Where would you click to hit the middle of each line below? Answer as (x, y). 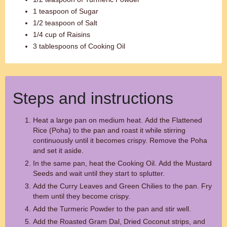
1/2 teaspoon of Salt (65, 23)
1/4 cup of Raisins (62, 34)
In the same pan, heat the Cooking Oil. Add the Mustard (122, 163)
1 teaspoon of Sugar (66, 11)
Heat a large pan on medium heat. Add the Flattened (118, 120)
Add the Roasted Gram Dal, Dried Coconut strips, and (119, 221)
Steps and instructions (93, 98)
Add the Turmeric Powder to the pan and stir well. (112, 209)
